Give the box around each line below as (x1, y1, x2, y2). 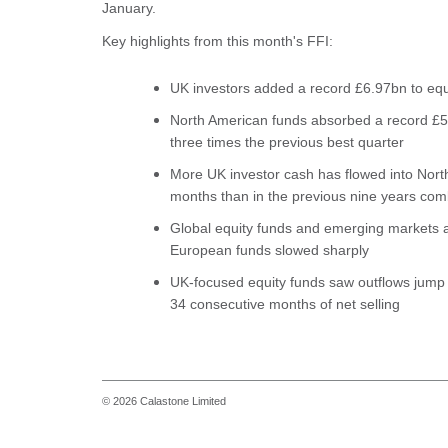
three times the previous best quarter (170, 134, 404, 151)
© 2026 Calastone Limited (102, 395, 226, 408)
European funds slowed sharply (170, 242, 369, 259)
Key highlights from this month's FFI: (102, 33, 333, 50)
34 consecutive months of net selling (170, 296, 400, 313)
